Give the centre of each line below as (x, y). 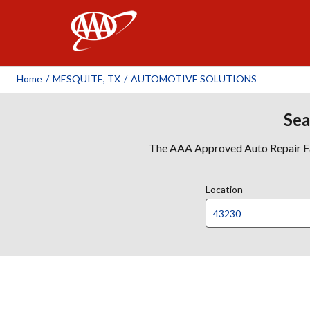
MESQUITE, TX (86, 79)
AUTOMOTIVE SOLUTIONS (194, 79)
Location (224, 189)
